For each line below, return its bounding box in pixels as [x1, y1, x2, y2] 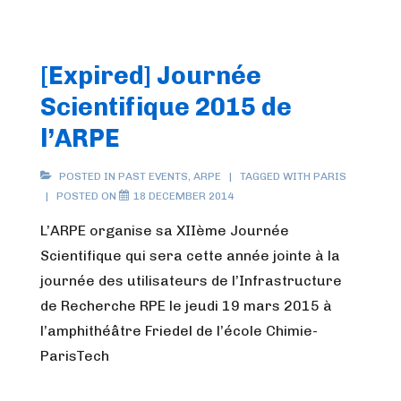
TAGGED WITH [240, 170, 313, 183]
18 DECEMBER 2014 [133, 190, 234, 202]
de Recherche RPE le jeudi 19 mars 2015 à [40, 297, 332, 314]
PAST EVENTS [118, 170, 188, 183]
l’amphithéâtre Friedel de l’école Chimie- [40, 322, 318, 339]
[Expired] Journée [40, 61, 261, 90]
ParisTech [40, 347, 109, 364]
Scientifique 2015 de [40, 92, 292, 122]
